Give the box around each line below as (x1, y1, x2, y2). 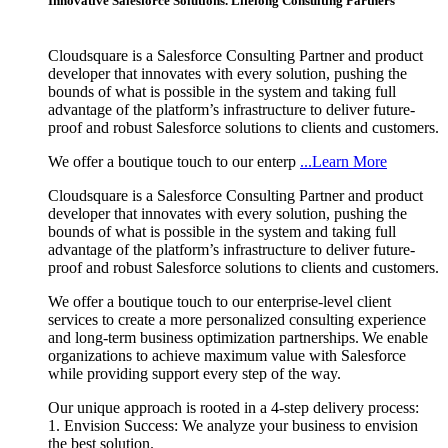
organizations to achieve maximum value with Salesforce (48, 346, 406, 364)
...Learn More (300, 152, 387, 170)
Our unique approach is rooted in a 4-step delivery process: (48, 398, 419, 416)
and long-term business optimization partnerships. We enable (48, 328, 428, 346)
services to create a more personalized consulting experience (48, 310, 426, 328)
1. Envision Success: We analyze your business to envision (48, 416, 418, 434)
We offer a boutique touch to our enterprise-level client (48, 292, 391, 310)
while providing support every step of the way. (48, 364, 341, 382)
